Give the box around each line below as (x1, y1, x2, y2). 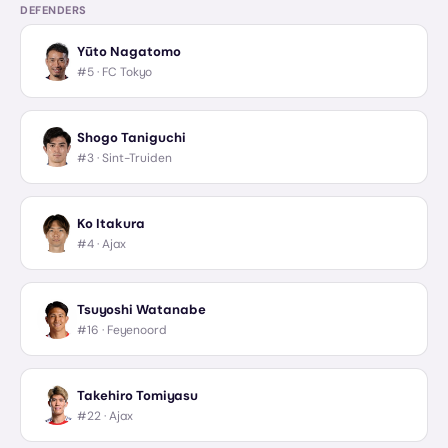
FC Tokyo (102, 63, 152, 80)
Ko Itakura (77, 214, 145, 232)
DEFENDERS (20, 3, 87, 17)
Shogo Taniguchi (77, 128, 186, 146)
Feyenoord (107, 321, 167, 338)
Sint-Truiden (102, 149, 172, 166)
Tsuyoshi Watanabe (77, 300, 206, 318)
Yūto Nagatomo (77, 42, 181, 60)
